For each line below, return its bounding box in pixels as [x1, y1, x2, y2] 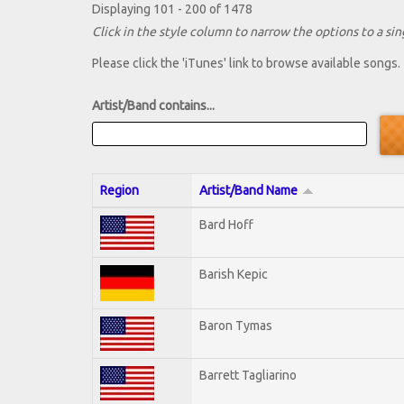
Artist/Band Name [199, 182, 298, 197]
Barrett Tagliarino [199, 367, 297, 382]
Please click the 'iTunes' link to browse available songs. [92, 56, 400, 71]
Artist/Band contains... [92, 98, 215, 114]
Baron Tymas [199, 317, 272, 333]
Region [100, 182, 139, 197]
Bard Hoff [199, 216, 253, 232]
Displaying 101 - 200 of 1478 [92, 2, 252, 17]
